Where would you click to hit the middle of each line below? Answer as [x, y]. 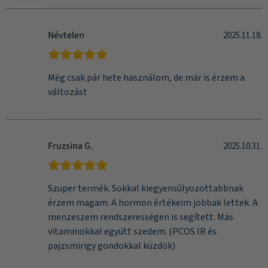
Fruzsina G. [70, 146]
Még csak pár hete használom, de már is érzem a [146, 78]
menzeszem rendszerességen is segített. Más [141, 217]
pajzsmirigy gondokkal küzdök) [112, 246]
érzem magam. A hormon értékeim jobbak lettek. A [153, 203]
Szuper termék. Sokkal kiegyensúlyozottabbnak [146, 188]
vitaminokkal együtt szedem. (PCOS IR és [132, 232]
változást [68, 92]
